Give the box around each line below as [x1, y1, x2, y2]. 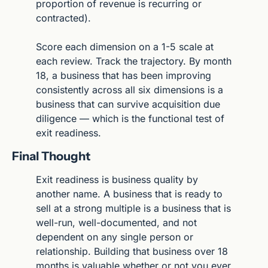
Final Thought [12, 148, 90, 163]
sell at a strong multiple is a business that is [36, 202, 231, 214]
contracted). [36, 11, 91, 24]
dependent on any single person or [36, 230, 193, 243]
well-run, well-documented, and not [36, 216, 197, 229]
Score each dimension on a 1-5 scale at [36, 40, 214, 53]
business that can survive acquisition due [36, 98, 220, 110]
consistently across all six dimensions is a [36, 83, 223, 96]
